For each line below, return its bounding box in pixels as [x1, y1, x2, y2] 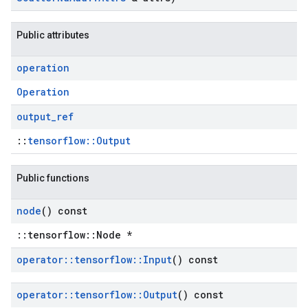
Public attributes [16, 30, 89, 41]
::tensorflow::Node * [16, 228, 132, 241]
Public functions [16, 173, 89, 184]
